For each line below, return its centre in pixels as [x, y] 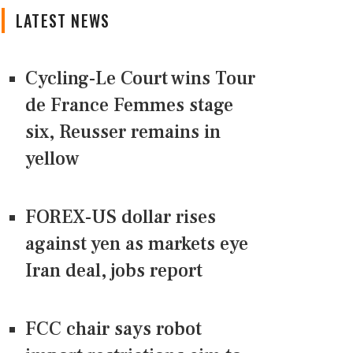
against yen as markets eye [137, 244]
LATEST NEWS [63, 21]
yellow [52, 159]
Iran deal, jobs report [114, 271]
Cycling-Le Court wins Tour [140, 79]
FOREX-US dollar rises [121, 217]
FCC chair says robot [113, 329]
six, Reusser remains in [123, 132]
